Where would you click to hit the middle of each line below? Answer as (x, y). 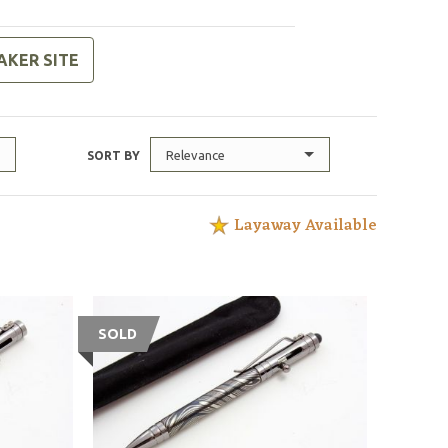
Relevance (196, 155)
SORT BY (114, 155)
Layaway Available (306, 226)
